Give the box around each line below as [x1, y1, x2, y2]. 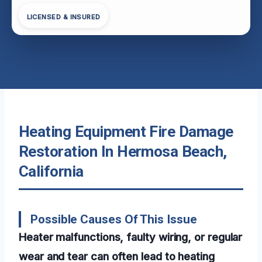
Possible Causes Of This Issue [30, 212, 197, 226]
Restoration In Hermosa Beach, [19, 142, 227, 160]
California [19, 162, 84, 180]
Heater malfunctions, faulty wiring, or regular [19, 230, 243, 243]
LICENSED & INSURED [26, 13, 101, 22]
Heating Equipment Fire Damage [19, 122, 233, 140]
